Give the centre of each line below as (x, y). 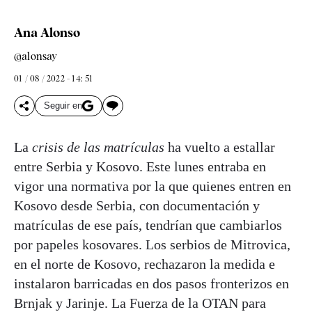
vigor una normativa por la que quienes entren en (153, 186)
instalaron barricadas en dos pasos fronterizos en (151, 283)
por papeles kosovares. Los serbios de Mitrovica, (152, 244)
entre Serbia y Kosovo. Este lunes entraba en (140, 166)
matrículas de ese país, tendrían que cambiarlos (148, 225)
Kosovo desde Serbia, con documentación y (137, 205)
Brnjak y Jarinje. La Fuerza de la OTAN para (140, 303)
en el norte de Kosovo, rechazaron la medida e (145, 264)
